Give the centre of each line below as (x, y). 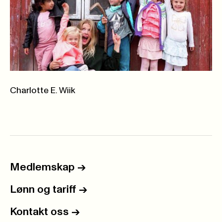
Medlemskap (42, 167)
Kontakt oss (39, 212)
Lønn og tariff (43, 190)
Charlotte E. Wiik (43, 90)
